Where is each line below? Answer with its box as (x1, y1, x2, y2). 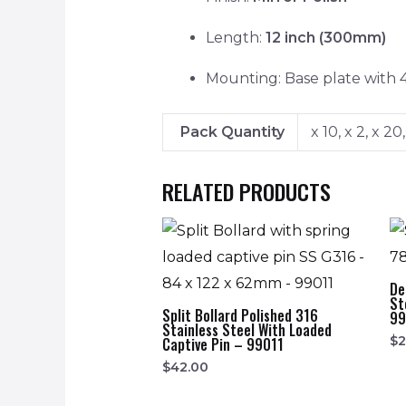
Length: (205, 29, 266, 47)
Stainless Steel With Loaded (161, 318, 332, 341)
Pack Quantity (180, 123, 285, 141)
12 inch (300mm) (265, 29, 386, 47)
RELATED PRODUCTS (161, 175, 331, 208)
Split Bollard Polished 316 (161, 304, 318, 326)
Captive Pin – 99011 (161, 333, 284, 355)
